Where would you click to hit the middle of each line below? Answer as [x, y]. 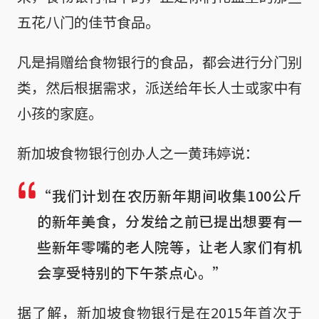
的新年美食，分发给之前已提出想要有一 [169, 221]
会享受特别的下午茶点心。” [132, 272]
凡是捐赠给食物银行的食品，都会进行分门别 [159, 61]
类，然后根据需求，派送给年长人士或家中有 [159, 87]
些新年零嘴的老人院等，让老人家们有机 [169, 246]
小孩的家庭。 [60, 113]
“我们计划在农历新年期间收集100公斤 [169, 195]
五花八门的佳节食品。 [88, 21]
